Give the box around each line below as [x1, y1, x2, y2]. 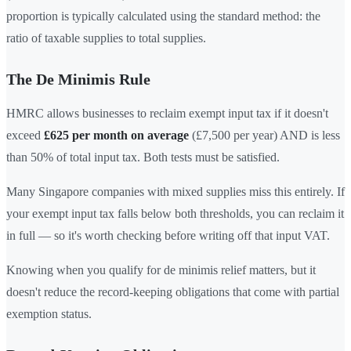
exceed [6, 128, 44, 143]
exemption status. [6, 307, 92, 321]
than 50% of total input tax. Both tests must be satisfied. [6, 150, 280, 165]
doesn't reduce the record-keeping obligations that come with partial [6, 285, 339, 299]
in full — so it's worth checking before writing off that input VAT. [6, 229, 330, 243]
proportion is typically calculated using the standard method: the [6, 9, 320, 24]
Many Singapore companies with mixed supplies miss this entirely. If [6, 185, 345, 199]
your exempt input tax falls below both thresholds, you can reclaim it [6, 207, 344, 221]
